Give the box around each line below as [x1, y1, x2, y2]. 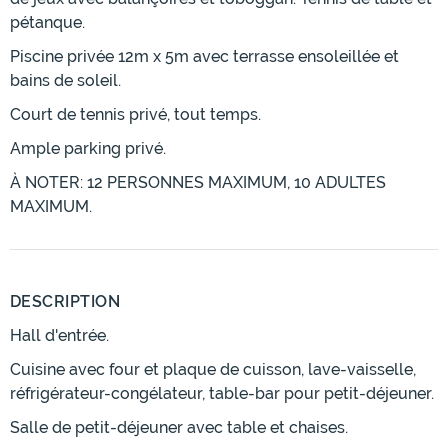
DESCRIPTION [10, 292, 121, 312]
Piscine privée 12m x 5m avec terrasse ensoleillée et [10, 47, 399, 67]
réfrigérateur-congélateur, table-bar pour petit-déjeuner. [10, 384, 434, 404]
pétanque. [10, 13, 85, 33]
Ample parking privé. [10, 139, 166, 159]
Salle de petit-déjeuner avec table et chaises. [10, 418, 348, 438]
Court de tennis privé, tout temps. [10, 105, 261, 125]
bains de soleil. [10, 71, 121, 91]
